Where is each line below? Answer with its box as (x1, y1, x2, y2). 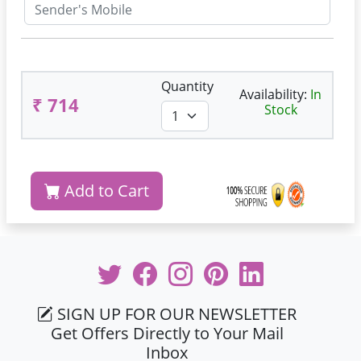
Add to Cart (60, 180, 149, 201)
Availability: (239, 85, 310, 103)
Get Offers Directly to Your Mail (50, 322, 284, 344)
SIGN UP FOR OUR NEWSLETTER (53, 303, 297, 325)
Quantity (161, 77, 214, 95)
